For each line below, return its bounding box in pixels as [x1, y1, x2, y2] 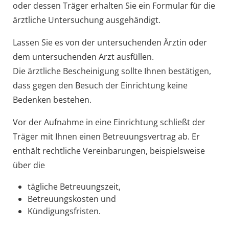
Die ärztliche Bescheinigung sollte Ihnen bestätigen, [12, 65, 211, 77]
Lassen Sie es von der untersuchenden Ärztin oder [12, 36, 207, 48]
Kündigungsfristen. [27, 205, 101, 217]
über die [12, 159, 45, 171]
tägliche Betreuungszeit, [27, 180, 121, 192]
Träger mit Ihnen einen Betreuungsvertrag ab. [12, 130, 190, 142]
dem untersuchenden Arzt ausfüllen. [12, 51, 154, 62]
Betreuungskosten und [27, 193, 116, 204]
